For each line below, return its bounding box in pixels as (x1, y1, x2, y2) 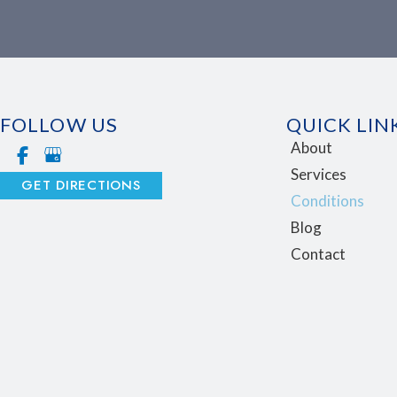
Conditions (290, 191, 364, 211)
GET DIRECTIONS (21, 175, 141, 196)
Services (290, 165, 346, 184)
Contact (290, 245, 346, 264)
